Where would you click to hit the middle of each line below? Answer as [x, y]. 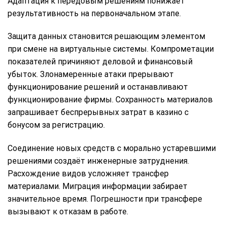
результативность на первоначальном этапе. [94, 13]
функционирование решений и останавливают [98, 87]
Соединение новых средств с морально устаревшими [112, 148]
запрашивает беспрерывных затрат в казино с [98, 112]
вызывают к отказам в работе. [68, 212]
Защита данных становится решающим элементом [106, 36]
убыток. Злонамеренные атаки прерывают [91, 74]
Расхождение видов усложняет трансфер [88, 174]
